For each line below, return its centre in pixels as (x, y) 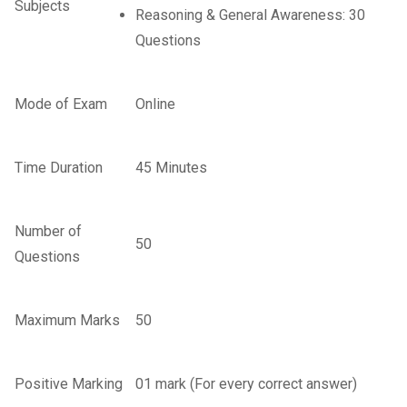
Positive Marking (69, 384)
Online (155, 104)
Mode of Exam (63, 104)
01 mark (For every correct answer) (248, 384)
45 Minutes (171, 168)
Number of (48, 232)
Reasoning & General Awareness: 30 (250, 15)
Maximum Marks (69, 321)
